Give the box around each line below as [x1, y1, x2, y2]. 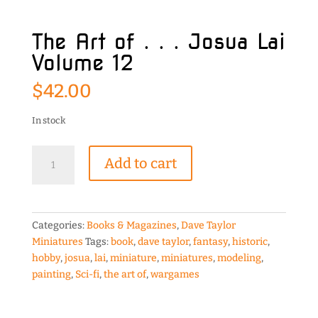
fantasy [192, 235, 228, 248]
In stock [31, 114, 65, 126]
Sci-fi [75, 268, 99, 280]
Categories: [31, 219, 87, 231]
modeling [216, 251, 261, 264]
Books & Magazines [86, 219, 177, 231]
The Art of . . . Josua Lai [31, 28, 285, 54]
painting [31, 268, 71, 280]
